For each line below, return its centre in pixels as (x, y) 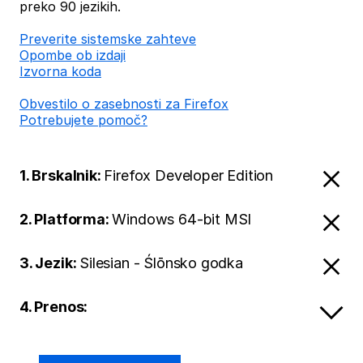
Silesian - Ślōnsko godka (161, 263)
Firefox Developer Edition (188, 175)
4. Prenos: (54, 307)
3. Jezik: (50, 263)
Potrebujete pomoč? (83, 120)
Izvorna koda (60, 71)
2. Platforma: (66, 219)
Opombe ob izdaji (73, 55)
